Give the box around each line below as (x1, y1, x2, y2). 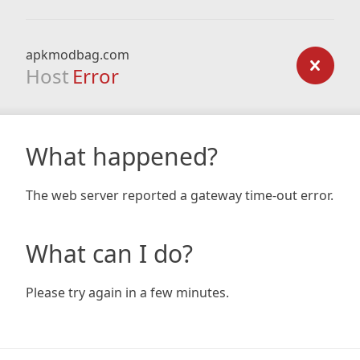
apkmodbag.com (26, 46, 129, 63)
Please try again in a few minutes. (26, 284, 229, 301)
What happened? (26, 140, 218, 173)
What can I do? (26, 237, 193, 270)
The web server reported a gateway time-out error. (26, 186, 333, 204)
